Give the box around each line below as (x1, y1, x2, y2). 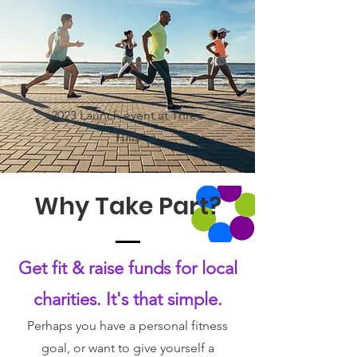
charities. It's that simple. (33, 288, 222, 310)
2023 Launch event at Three (51, 108, 204, 123)
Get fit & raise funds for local (18, 257, 237, 279)
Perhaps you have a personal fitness (27, 318, 228, 333)
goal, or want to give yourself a (41, 340, 214, 355)
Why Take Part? (33, 190, 222, 223)
